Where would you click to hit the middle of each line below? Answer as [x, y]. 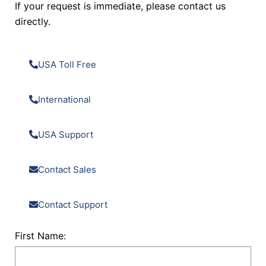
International [64, 99]
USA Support [66, 134]
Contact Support [73, 205]
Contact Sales [67, 170]
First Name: [40, 236]
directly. [33, 21]
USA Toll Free [67, 64]
